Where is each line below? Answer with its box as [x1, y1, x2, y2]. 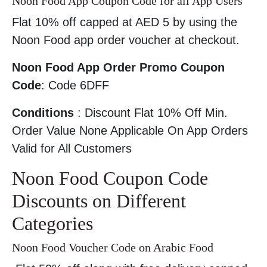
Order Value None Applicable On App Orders [12, 124, 248, 138]
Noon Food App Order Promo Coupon [12, 61, 225, 74]
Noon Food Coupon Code [12, 167, 208, 190]
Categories [12, 213, 93, 235]
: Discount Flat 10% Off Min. [74, 106, 228, 120]
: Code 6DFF [41, 79, 109, 92]
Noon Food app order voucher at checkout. [12, 33, 240, 47]
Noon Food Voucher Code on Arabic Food [12, 241, 213, 254]
